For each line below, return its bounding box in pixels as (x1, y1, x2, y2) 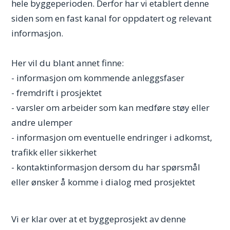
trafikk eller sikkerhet (11, 146, 97, 158)
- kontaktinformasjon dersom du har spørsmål (11, 161, 201, 173)
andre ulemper (11, 117, 73, 128)
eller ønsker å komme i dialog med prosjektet (11, 176, 196, 188)
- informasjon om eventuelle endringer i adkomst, (11, 131, 213, 143)
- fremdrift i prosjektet (11, 87, 102, 99)
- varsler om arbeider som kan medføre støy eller (11, 102, 210, 113)
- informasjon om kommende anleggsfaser (11, 72, 185, 84)
